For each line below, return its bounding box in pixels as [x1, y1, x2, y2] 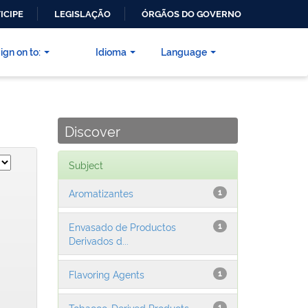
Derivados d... [68, 234, 129, 247]
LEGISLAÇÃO [54, 9, 111, 19]
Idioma [96, 45, 126, 58]
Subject [68, 158, 103, 172]
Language [161, 45, 207, 58]
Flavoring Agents [68, 267, 144, 281]
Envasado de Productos [68, 220, 176, 234]
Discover [64, 121, 120, 141]
